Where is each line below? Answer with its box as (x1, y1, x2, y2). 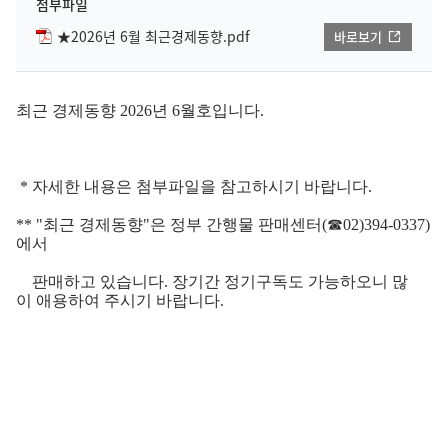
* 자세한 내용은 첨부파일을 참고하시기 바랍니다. (16, 178, 372, 196)
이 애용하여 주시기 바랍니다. (16, 292, 224, 310)
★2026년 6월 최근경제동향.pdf (57, 26, 250, 46)
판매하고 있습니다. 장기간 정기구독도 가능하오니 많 (16, 273, 408, 291)
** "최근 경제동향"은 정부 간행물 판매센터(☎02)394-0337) (16, 216, 430, 234)
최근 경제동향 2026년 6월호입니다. (16, 102, 264, 120)
